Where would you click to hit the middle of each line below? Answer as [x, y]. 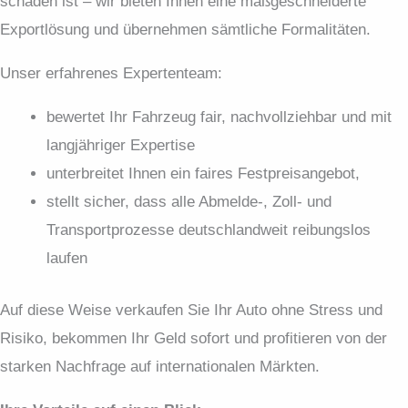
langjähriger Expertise [121, 145]
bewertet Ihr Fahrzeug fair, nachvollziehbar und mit [219, 117]
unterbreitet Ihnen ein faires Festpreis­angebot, [203, 173]
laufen [67, 258]
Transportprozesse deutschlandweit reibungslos [209, 230]
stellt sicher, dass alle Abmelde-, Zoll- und [189, 202]
